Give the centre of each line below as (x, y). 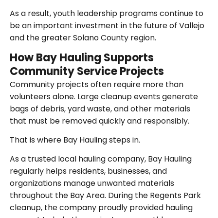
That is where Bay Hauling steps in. (75, 140)
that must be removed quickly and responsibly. (100, 121)
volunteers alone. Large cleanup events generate (104, 96)
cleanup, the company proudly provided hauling (101, 208)
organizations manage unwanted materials (92, 183)
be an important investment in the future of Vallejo (107, 26)
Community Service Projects (87, 71)
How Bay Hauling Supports (82, 57)
